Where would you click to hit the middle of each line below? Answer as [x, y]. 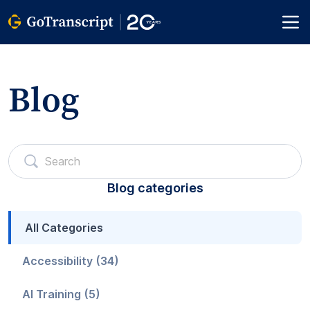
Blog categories [155, 188]
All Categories [64, 228]
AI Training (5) [61, 294]
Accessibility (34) [71, 261]
